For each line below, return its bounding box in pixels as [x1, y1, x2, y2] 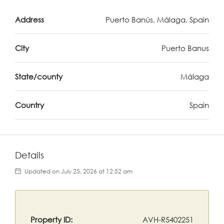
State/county [15, 72, 62, 81]
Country [15, 100, 44, 109]
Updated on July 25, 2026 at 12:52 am [23, 167, 132, 175]
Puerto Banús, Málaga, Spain [105, 15, 209, 24]
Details [15, 149, 44, 160]
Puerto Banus [161, 43, 209, 52]
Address [15, 15, 44, 24]
